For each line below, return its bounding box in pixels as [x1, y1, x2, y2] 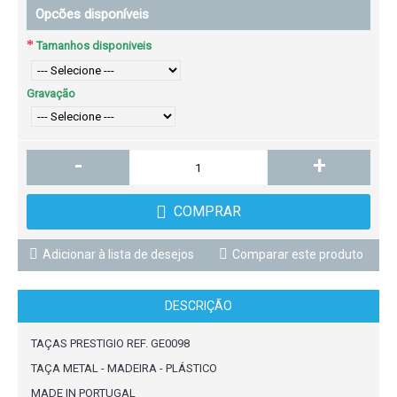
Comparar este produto [232, 247, 363, 261]
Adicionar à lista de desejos [43, 247, 194, 261]
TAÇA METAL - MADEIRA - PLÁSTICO [31, 362, 217, 375]
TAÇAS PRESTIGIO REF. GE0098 [31, 337, 190, 350]
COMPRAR [174, 203, 241, 220]
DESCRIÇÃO [165, 299, 232, 313]
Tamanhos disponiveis [36, 38, 152, 52]
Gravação [27, 87, 75, 100]
